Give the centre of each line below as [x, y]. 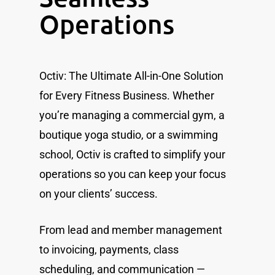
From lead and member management [131, 230]
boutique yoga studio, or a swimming [129, 135]
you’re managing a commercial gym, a [132, 115]
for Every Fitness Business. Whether [127, 95]
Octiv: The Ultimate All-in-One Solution [131, 76]
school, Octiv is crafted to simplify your [132, 154]
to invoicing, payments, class [109, 250]
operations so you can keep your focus [133, 174]
